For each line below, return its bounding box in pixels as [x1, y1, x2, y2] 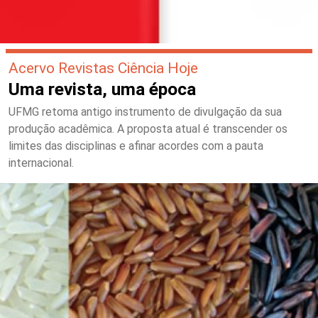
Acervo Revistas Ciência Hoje [9, 58, 198, 77]
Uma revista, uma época [9, 78, 196, 99]
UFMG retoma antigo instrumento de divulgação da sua [9, 104, 282, 119]
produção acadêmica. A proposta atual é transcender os [9, 121, 287, 136]
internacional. [9, 155, 74, 170]
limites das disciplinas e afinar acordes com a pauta [9, 138, 263, 153]
